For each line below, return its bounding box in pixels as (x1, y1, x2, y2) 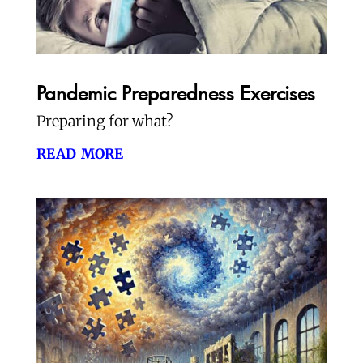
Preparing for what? (36, 112, 173, 131)
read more (36, 139, 123, 165)
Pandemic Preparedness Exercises (36, 80, 315, 106)
